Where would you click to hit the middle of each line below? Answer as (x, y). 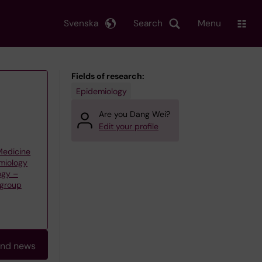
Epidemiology (101, 91)
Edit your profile (129, 126)
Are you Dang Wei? (135, 114)
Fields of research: (108, 76)
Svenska (81, 23)
